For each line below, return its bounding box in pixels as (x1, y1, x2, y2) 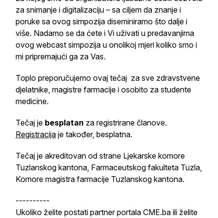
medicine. (16, 96, 49, 106)
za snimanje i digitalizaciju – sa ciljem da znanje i (16, 5, 181, 15)
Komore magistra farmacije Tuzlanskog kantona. (16, 174, 184, 184)
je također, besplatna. (56, 129, 132, 139)
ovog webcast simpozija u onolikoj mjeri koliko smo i (16, 40, 197, 50)
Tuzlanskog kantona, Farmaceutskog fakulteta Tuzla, (16, 163, 202, 172)
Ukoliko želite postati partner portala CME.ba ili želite (16, 207, 198, 217)
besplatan (45, 118, 84, 127)
